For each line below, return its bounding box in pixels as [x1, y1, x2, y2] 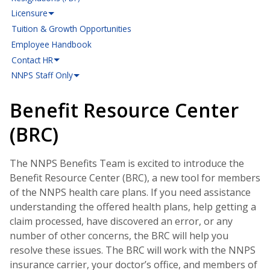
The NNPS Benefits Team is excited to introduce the [10, 156, 244, 170]
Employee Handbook [11, 38, 92, 50]
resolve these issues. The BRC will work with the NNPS [10, 243, 256, 257]
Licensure [11, 7, 48, 19]
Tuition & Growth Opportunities [11, 23, 132, 35]
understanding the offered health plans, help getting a [10, 199, 256, 213]
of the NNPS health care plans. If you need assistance [10, 185, 251, 199]
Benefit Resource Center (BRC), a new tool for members [10, 171, 260, 184]
